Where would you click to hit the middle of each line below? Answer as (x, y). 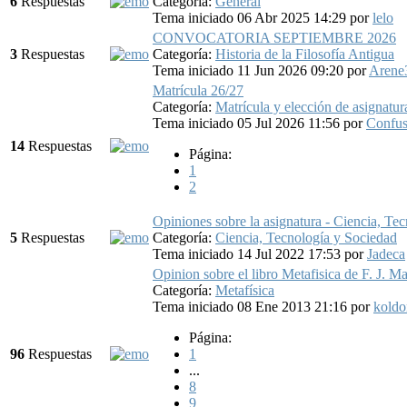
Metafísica (245, 290)
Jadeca (386, 253)
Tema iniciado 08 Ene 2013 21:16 (252, 306)
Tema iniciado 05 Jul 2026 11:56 (248, 123)
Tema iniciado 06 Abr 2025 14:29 (251, 17)
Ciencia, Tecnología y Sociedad (306, 237)
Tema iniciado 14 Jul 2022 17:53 (248, 253)
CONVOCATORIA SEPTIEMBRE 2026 (274, 37)
